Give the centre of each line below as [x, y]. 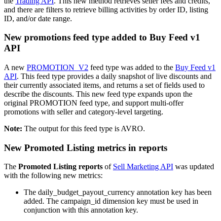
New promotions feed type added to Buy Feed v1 [102, 37]
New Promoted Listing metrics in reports [86, 147]
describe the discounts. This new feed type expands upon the [98, 94]
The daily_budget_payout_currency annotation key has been [118, 192]
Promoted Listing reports [61, 167]
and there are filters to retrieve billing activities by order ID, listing [106, 9]
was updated [194, 167]
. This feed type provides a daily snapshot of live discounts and [114, 76]
